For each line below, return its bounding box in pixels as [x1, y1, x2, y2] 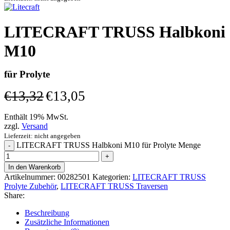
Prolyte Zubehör [4, 182, 56, 191]
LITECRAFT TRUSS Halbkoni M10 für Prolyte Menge [16, 141, 201, 150]
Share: [4, 191, 25, 200]
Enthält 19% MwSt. [4, 112, 68, 122]
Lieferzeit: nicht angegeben [4, 132, 81, 140]
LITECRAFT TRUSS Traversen [61, 182, 168, 191]
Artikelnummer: [4, 172, 57, 182]
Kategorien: [92, 172, 130, 182]
